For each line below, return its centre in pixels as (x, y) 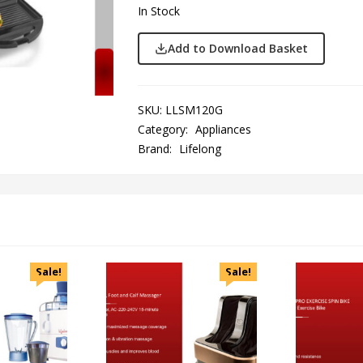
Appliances (223, 130)
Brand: (156, 149)
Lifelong (200, 149)
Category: (164, 130)
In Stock (158, 11)
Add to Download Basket (237, 49)
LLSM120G (194, 110)
